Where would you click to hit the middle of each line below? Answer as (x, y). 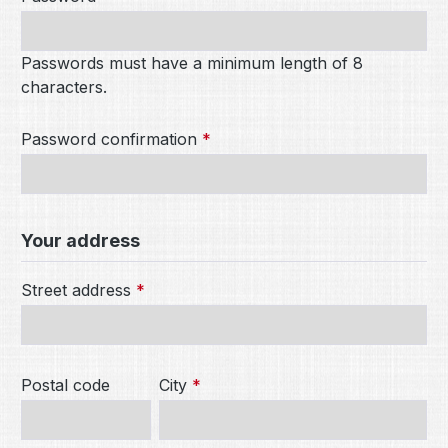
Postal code (65, 385)
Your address (80, 240)
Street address (78, 290)
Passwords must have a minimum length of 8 (192, 63)
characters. (64, 87)
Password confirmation (111, 139)
